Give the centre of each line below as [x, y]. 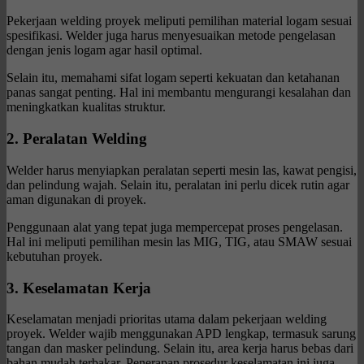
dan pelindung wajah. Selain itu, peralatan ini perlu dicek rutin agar [178, 184]
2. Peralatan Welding [77, 139]
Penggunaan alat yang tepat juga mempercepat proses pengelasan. [175, 227]
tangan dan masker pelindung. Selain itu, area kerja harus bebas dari [180, 349]
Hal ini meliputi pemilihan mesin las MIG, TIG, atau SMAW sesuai [179, 241]
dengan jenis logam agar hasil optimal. [104, 50]
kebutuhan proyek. [54, 256]
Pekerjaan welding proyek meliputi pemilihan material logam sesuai [179, 21]
